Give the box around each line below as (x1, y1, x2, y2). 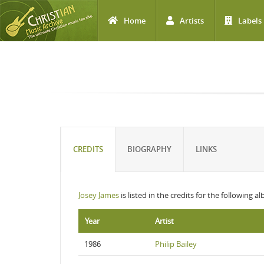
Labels (238, 15, 262, 26)
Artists (180, 15, 204, 26)
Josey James (78, 190, 119, 200)
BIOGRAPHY (127, 144, 171, 154)
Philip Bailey (155, 239, 197, 249)
